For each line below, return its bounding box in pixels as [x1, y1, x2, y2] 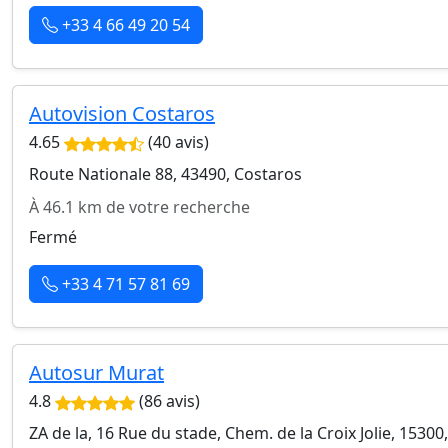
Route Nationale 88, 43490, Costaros [29, 163, 302, 185]
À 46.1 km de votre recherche [29, 196, 250, 218]
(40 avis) [144, 131, 209, 153]
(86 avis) [135, 390, 200, 412]
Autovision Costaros [29, 100, 215, 127]
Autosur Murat [29, 359, 164, 386]
